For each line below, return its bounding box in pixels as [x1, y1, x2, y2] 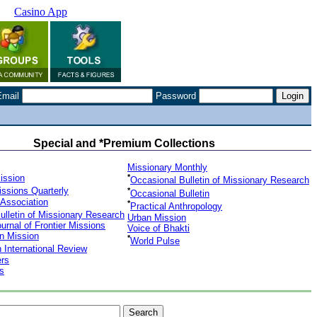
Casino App [14, 6, 67, 18]
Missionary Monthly [127, 162, 207, 173]
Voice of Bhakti [127, 222, 190, 234]
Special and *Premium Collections [33, 137, 215, 149]
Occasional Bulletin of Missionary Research [130, 175, 309, 186]
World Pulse [130, 236, 180, 247]
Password [153, 91, 199, 101]
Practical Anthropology [130, 201, 222, 212]
